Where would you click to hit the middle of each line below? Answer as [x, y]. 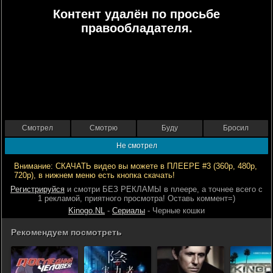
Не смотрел [136, 146]
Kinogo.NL [87, 211]
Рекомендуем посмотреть [66, 232]
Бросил [236, 128]
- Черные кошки [175, 211]
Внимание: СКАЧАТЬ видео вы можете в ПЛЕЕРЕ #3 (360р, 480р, [136, 166]
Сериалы [129, 211]
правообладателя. [136, 28]
